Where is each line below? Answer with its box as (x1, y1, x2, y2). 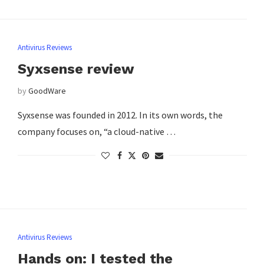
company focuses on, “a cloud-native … (17, 126, 176, 138)
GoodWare (28, 85, 66, 97)
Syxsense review (17, 61, 134, 78)
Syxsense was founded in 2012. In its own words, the (17, 109, 223, 121)
